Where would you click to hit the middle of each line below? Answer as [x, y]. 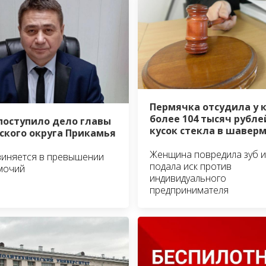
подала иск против [190, 166]
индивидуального [188, 178]
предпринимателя [189, 190]
